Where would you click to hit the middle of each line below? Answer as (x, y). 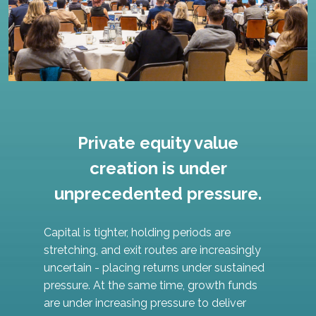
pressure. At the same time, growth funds (151, 285)
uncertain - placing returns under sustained (154, 267)
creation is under (158, 168)
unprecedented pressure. (158, 193)
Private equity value (158, 142)
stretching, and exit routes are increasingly (152, 250)
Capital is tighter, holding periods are (137, 232)
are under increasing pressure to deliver (145, 303)
